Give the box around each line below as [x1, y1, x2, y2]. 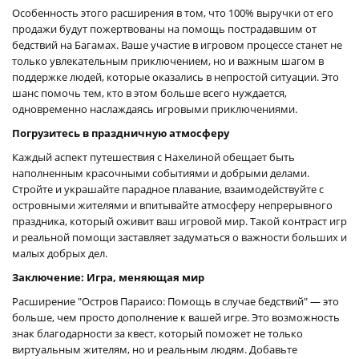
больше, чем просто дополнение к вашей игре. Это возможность [12, 309, 340, 325]
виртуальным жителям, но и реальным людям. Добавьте [12, 341, 297, 357]
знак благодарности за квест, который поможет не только [12, 325, 303, 341]
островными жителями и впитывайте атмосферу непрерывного [12, 197, 333, 212]
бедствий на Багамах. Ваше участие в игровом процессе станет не [12, 37, 342, 52]
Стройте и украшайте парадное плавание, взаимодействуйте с [12, 181, 324, 196]
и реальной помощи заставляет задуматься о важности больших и [12, 229, 347, 244]
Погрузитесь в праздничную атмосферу [12, 125, 229, 140]
